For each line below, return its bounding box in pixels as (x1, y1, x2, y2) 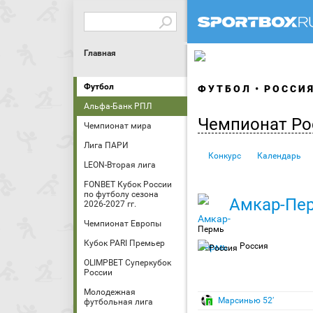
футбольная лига (84, 297, 153, 307)
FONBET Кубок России (84, 180, 172, 189)
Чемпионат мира (84, 121, 152, 131)
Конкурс (208, 151, 241, 161)
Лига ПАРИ (84, 140, 129, 150)
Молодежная (84, 287, 136, 297)
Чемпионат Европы (84, 219, 161, 228)
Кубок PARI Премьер (84, 238, 165, 248)
